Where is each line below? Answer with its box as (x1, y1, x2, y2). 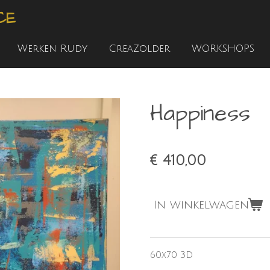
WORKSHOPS (192, 43, 254, 54)
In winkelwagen (154, 199, 249, 212)
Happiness (150, 98, 250, 130)
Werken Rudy (17, 43, 87, 54)
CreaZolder (109, 43, 170, 54)
